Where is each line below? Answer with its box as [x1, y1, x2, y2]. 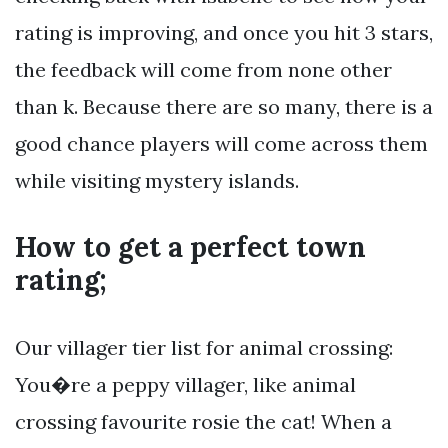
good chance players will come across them [15, 131, 428, 157]
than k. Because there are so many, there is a [15, 94, 433, 120]
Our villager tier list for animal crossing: [15, 335, 393, 361]
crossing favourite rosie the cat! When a [15, 409, 392, 435]
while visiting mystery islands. [15, 168, 299, 194]
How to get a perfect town [15, 229, 366, 266]
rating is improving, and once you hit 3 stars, [15, 20, 433, 46]
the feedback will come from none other [15, 57, 392, 83]
